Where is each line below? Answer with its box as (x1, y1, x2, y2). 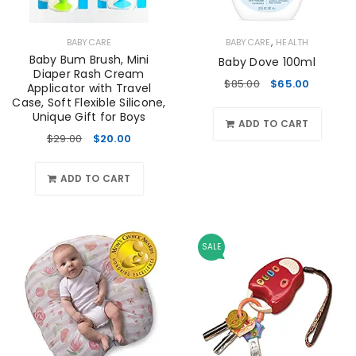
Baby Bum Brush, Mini (29, 52, 149, 68)
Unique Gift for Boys (32, 109, 146, 126)
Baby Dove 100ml (219, 54, 315, 71)
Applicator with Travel (26, 80, 152, 97)
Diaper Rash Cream (33, 66, 145, 83)
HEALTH (276, 36, 309, 49)
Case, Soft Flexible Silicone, (12, 95, 166, 111)
